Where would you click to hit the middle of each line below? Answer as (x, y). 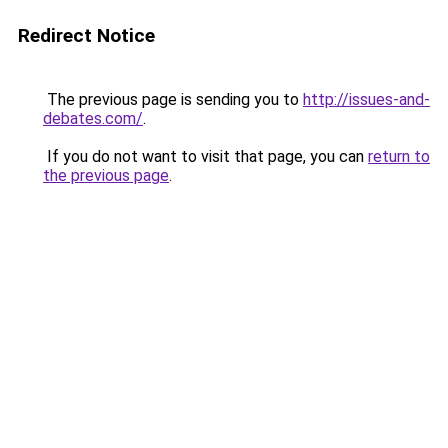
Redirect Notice (86, 35)
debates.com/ (93, 118)
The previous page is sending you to (173, 99)
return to (399, 156)
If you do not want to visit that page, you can (205, 156)
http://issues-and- (366, 99)
